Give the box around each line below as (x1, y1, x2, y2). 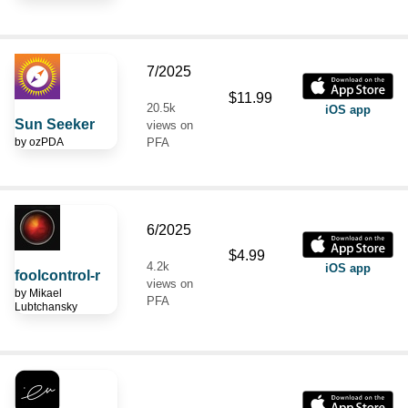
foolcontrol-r (15, 267, 100, 283)
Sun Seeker (15, 116, 95, 132)
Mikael (29, 286, 62, 300)
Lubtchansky (15, 300, 77, 313)
